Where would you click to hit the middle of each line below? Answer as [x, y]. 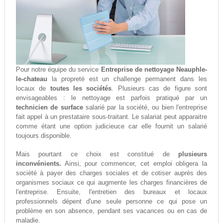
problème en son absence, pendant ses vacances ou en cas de [111, 211]
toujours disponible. [44, 136]
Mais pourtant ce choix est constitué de [97, 154]
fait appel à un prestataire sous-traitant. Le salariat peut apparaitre [111, 117]
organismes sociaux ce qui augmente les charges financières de [111, 183]
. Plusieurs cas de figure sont [160, 89]
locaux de [33, 89]
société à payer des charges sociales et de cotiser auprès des [111, 173]
